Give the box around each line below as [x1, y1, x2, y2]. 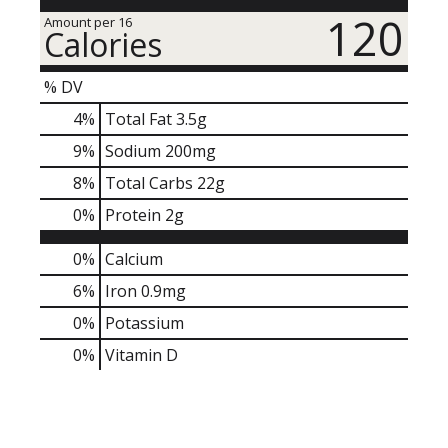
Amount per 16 [44, 12, 132, 31]
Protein [105, 203, 161, 226]
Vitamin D [105, 343, 178, 366]
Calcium [105, 247, 163, 270]
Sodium [105, 139, 161, 162]
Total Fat [105, 107, 172, 130]
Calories [44, 22, 162, 66]
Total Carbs [105, 171, 193, 194]
